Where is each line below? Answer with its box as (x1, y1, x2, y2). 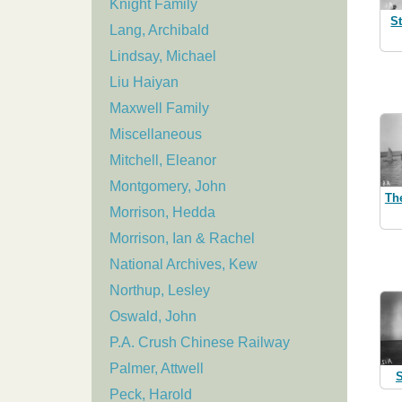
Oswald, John (109, 309, 197, 325)
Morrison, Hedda (109, 205, 215, 221)
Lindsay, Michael (109, 48, 216, 65)
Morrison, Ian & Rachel (109, 231, 255, 247)
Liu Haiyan (109, 74, 179, 91)
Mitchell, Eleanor (109, 153, 216, 169)
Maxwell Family (109, 100, 209, 117)
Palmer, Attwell (109, 361, 204, 377)
